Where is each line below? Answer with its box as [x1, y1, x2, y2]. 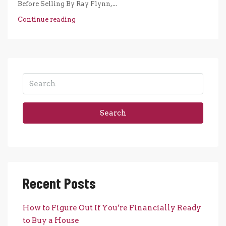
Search [99, 108, 127, 118]
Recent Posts [23, 174, 96, 192]
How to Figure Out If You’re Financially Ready [23, 203, 201, 212]
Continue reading [18, 15, 76, 23]
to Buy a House [23, 215, 79, 225]
